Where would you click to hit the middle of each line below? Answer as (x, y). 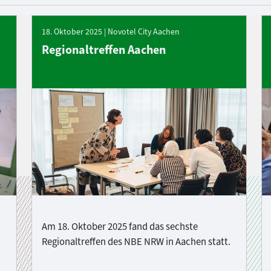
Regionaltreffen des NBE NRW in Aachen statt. (136, 241)
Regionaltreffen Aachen (104, 50)
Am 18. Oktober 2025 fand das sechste (120, 226)
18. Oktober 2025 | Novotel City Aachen (111, 31)
